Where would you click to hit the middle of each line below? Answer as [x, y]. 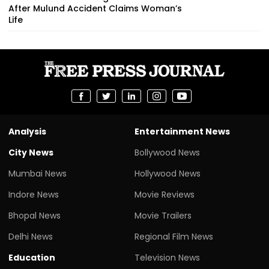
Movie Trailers [163, 215]
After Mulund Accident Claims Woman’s [95, 8]
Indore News [34, 194]
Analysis [27, 131]
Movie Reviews [165, 194]
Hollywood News [168, 173]
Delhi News [31, 236]
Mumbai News [38, 173]
